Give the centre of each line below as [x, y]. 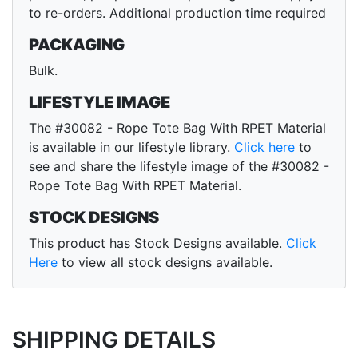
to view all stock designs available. [165, 263]
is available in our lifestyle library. [131, 147]
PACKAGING [77, 45]
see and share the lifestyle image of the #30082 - [179, 167]
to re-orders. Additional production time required [177, 13]
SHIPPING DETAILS [114, 340]
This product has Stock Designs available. [157, 243]
